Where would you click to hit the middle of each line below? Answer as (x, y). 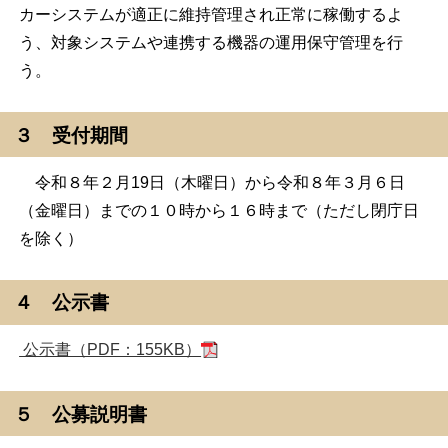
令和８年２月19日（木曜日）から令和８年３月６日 (212, 182)
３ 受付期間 (71, 135)
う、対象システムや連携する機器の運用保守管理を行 (211, 43)
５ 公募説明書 (90, 414)
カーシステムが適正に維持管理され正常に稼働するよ (211, 15)
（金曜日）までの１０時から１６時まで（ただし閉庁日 (219, 210)
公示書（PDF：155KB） (110, 350)
